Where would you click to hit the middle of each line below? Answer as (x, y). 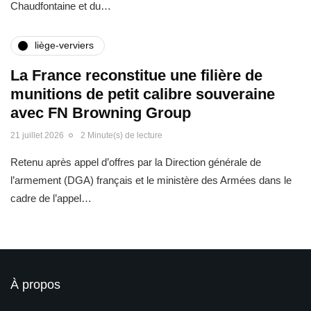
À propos (35, 284)
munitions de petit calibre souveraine (143, 94)
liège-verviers (64, 45)
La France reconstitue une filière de (136, 75)
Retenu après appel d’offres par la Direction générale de (136, 162)
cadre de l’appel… (51, 198)
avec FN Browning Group (101, 112)
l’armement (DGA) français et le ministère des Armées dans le (151, 180)
